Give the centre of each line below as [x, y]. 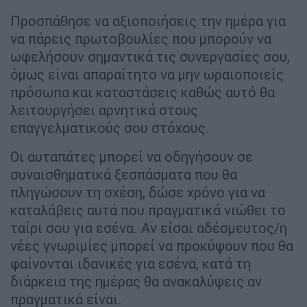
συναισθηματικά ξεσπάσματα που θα [124, 175]
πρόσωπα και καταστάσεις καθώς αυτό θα [143, 93]
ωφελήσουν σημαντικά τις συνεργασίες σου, [150, 57]
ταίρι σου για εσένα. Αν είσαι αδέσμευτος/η [149, 228]
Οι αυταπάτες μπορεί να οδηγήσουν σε [132, 157]
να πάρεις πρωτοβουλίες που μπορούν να [141, 39]
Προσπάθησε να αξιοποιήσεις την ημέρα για [148, 21]
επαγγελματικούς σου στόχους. [110, 128]
